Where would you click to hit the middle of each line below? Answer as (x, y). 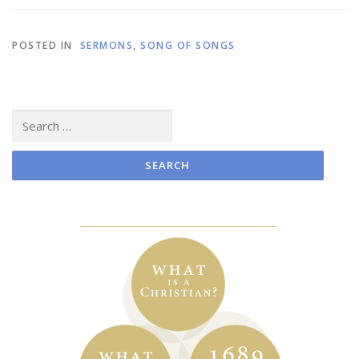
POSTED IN (44, 46)
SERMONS (105, 46)
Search (27, 117)
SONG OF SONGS (188, 46)
